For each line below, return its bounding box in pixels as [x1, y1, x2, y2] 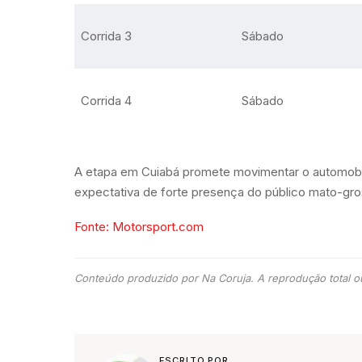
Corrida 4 [80, 93, 132, 108]
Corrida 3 [80, 28, 132, 44]
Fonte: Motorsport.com [74, 219, 204, 234]
